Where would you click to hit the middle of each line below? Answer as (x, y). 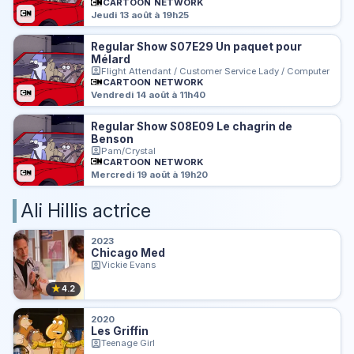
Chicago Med (128, 253)
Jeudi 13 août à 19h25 (140, 15)
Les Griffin (120, 331)
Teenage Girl (128, 343)
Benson (113, 139)
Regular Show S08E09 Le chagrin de (192, 126)
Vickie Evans (129, 265)
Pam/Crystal (129, 151)
